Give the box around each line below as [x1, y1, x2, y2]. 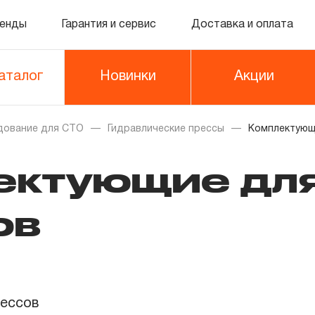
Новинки [99, 70, 156, 83]
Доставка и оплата [191, 19, 293, 30]
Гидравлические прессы [108, 124, 224, 134]
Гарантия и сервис [61, 19, 157, 30]
